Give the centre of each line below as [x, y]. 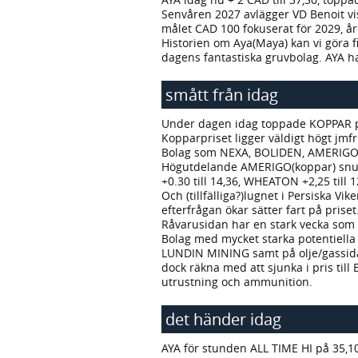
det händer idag [223, 320]
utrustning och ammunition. [237, 282]
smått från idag [222, 95]
